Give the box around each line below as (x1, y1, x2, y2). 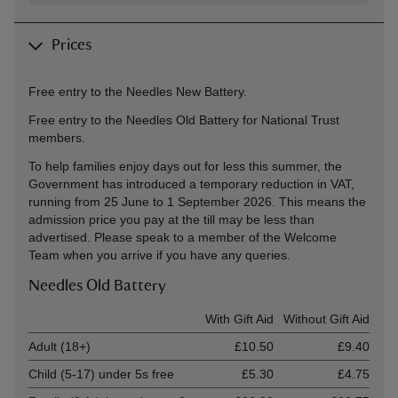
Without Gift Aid (283, 312, 370, 326)
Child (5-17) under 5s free (28, 367, 174, 381)
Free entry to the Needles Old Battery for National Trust (28, 113, 339, 127)
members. (28, 131, 89, 145)
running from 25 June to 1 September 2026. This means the (28, 195, 366, 209)
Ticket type (28, 312, 89, 326)
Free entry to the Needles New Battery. (28, 84, 247, 99)
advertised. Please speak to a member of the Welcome (28, 230, 337, 244)
